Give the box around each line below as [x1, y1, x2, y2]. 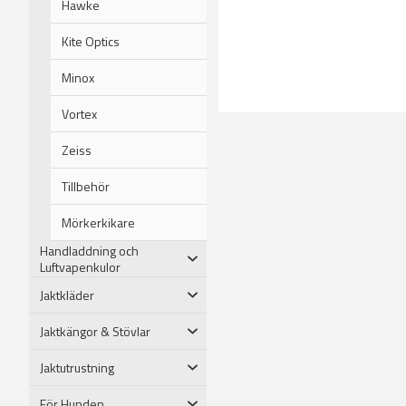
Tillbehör [62, 176, 110, 196]
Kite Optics [62, 31, 120, 51]
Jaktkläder [40, 285, 94, 304]
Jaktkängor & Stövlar [40, 321, 150, 341]
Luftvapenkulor [40, 256, 121, 276]
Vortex [62, 103, 97, 123]
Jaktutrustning [40, 357, 114, 377]
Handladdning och [40, 240, 139, 260]
